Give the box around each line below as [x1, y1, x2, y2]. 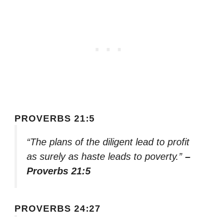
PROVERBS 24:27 [15, 203, 101, 214]
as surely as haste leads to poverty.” [27, 151, 185, 162]
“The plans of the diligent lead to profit [27, 136, 189, 147]
